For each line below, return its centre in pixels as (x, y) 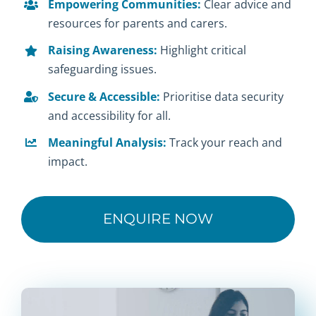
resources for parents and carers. (138, 24)
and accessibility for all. (110, 115)
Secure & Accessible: (106, 96)
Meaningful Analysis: (109, 142)
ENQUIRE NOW (158, 219)
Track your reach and (226, 142)
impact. (68, 161)
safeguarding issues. (103, 69)
